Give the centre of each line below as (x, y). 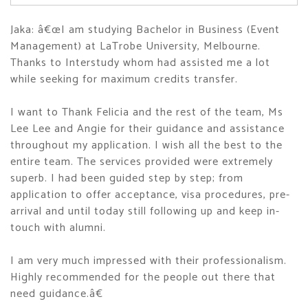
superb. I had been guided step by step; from (127, 178)
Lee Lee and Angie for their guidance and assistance (147, 129)
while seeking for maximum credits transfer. (124, 79)
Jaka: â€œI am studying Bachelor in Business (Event (145, 30)
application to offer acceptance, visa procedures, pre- (150, 195)
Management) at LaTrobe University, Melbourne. (135, 46)
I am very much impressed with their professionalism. (148, 261)
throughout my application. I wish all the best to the (146, 145)
